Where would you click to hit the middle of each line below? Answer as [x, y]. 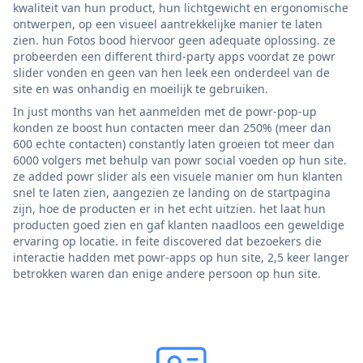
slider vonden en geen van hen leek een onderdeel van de [171, 72]
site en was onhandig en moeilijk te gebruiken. [141, 88]
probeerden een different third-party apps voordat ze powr [174, 56]
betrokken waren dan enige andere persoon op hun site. [167, 273]
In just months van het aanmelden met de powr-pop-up [165, 111]
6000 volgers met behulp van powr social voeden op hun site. [180, 160]
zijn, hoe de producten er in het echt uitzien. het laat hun [169, 208]
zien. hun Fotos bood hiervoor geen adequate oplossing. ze [174, 40]
